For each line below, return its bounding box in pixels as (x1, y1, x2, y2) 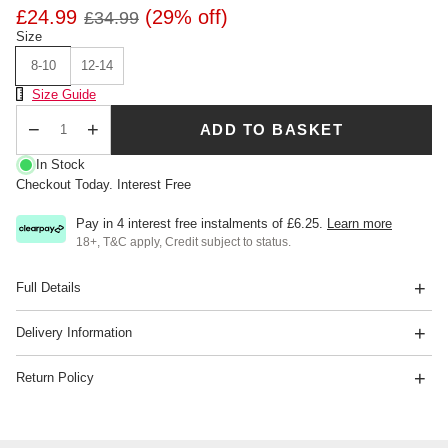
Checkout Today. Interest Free (16, 176, 191, 192)
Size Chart (16, 86, 77, 102)
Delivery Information (16, 324, 132, 340)
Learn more (327, 215, 392, 231)
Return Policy (16, 369, 94, 385)
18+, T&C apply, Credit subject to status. (76, 234, 291, 249)
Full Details (16, 279, 81, 295)
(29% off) (145, 5, 228, 28)
